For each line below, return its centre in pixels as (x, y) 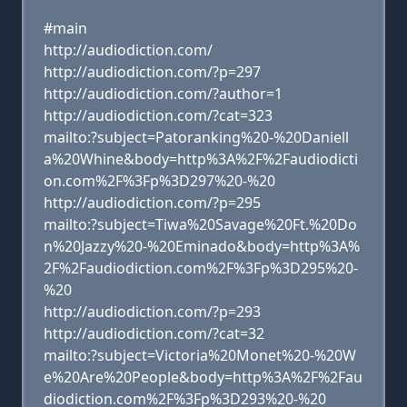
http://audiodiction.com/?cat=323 (158, 115)
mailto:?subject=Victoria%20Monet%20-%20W (200, 355)
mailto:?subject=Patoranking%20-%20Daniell (196, 137)
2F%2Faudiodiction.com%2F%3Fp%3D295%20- (201, 268)
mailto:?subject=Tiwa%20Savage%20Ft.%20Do (200, 224)
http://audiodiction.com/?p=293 (152, 312)
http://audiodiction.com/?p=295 (152, 203)
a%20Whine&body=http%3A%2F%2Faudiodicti (201, 159)
